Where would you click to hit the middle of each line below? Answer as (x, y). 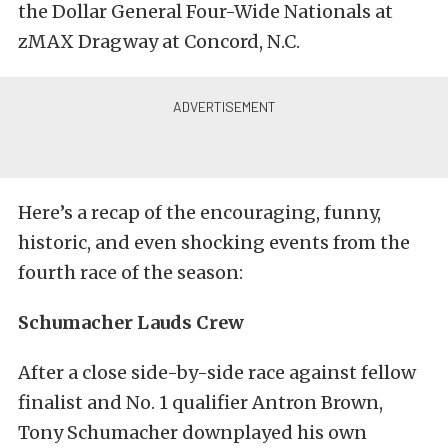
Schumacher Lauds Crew (131, 322)
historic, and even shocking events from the (214, 242)
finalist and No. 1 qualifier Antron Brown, (200, 402)
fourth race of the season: (130, 272)
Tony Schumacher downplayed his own (192, 432)
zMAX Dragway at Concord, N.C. (159, 41)
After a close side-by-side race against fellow (217, 372)
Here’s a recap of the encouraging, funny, (199, 212)
